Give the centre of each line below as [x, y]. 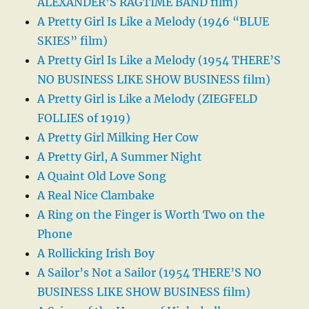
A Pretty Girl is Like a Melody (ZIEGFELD [148, 99]
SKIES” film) [73, 41]
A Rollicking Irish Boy [96, 253]
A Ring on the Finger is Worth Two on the [151, 215]
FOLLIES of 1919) [84, 118]
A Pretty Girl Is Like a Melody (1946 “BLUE [153, 22]
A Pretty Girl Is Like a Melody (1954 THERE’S [159, 60]
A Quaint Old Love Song [102, 176]
